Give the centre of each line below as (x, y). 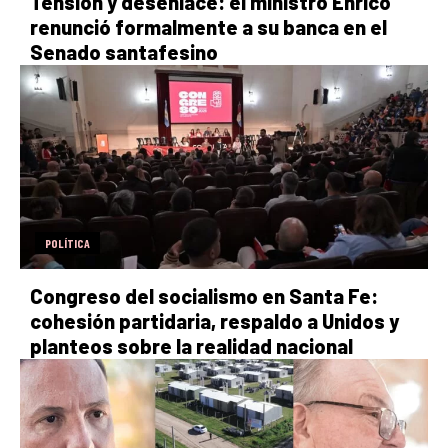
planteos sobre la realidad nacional (191, 345)
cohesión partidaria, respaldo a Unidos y (214, 320)
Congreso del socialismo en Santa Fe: (204, 295)
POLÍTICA (67, 242)
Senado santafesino (124, 51)
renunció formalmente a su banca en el (208, 26)
